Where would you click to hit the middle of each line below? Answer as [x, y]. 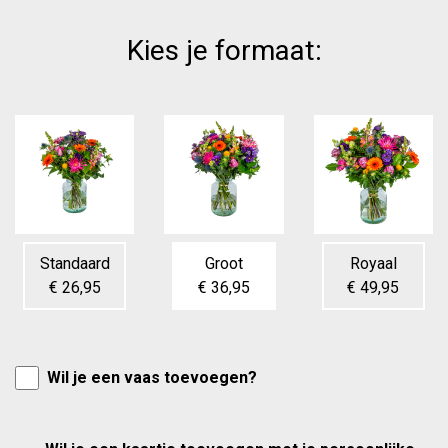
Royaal [373, 264]
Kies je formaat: [224, 50]
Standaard [74, 264]
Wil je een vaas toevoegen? [152, 378]
